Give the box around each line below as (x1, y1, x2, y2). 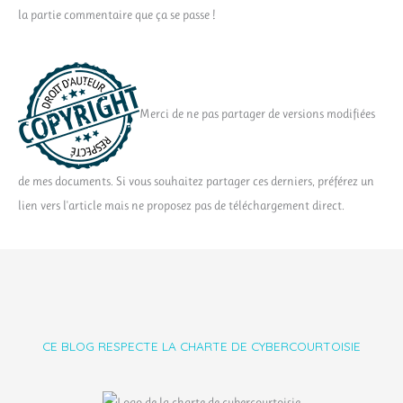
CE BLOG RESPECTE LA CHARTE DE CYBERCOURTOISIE (42, 337, 361, 354)
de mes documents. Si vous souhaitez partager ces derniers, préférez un (18, 174, 374, 189)
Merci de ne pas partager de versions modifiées (139, 106, 375, 121)
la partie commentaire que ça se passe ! (18, 7, 215, 22)
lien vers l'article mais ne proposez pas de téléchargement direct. (18, 198, 345, 213)
